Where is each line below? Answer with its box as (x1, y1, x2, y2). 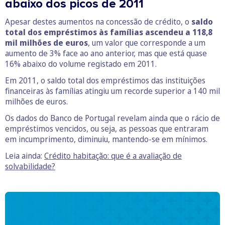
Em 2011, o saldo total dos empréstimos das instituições (5, 75, 205, 86)
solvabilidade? (5, 161, 55, 172)
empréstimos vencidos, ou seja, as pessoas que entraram (5, 123, 208, 135)
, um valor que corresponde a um (88, 37, 205, 49)
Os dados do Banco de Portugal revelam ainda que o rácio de (5, 113, 220, 124)
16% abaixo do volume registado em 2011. (5, 58, 157, 70)
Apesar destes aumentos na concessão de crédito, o (5, 16, 191, 28)
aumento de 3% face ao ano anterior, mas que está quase (5, 48, 207, 59)
